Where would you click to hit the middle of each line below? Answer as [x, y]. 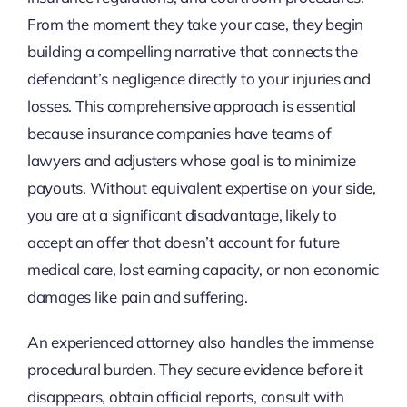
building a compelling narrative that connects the [192, 52]
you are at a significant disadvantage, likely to [182, 215]
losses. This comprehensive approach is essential [191, 106]
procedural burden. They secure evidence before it [195, 370]
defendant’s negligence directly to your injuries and [199, 79]
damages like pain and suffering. [137, 297]
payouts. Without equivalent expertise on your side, [201, 188]
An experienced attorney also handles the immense [200, 342]
